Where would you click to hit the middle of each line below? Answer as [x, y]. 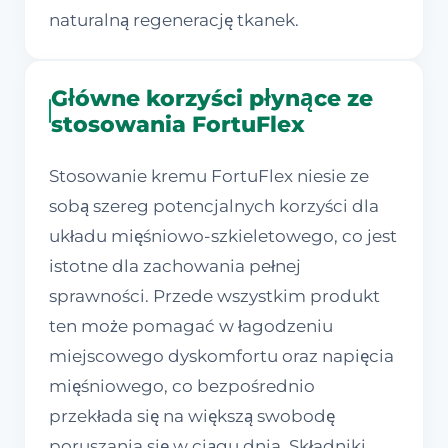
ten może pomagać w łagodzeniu [191, 326]
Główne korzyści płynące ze [212, 98]
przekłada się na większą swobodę [192, 416]
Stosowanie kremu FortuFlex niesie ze [209, 176]
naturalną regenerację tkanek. [174, 20]
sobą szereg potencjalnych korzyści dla [214, 206]
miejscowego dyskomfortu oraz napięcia [221, 356]
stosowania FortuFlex [178, 124]
